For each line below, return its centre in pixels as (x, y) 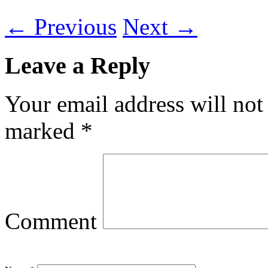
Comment (51, 221)
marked (43, 131)
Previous (72, 26)
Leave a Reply (77, 65)
